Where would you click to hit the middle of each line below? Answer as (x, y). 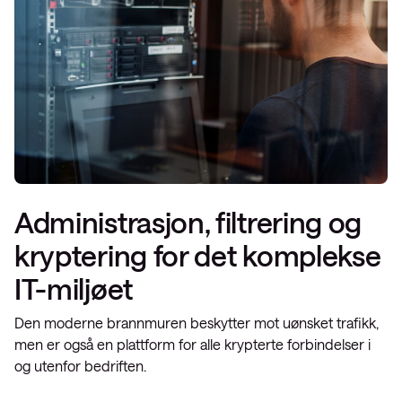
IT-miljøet (74, 288)
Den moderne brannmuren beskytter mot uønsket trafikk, (197, 323)
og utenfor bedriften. (80, 366)
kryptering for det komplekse (198, 255)
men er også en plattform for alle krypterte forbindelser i (192, 344)
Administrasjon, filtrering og (188, 222)
